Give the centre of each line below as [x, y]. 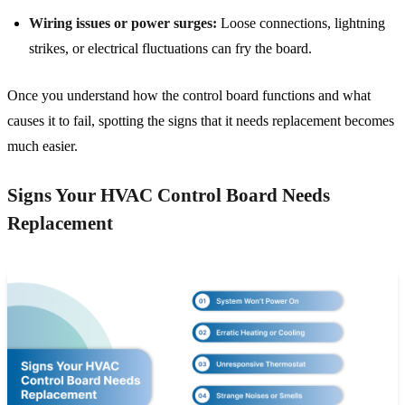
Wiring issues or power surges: [123, 24]
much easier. [42, 146]
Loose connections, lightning [301, 24]
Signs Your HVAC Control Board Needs [169, 196]
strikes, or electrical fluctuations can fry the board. [170, 49]
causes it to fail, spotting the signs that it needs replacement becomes [201, 121]
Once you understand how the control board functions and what [189, 96]
